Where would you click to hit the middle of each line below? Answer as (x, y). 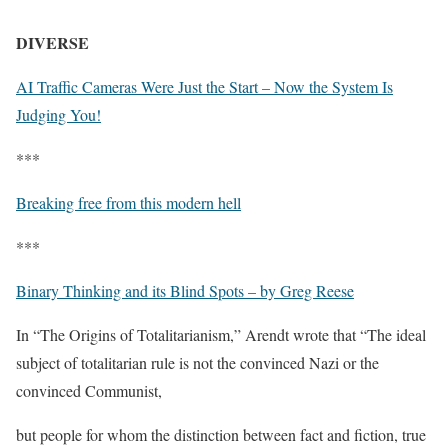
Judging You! (58, 114)
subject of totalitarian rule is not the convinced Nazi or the (197, 362)
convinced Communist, (89, 390)
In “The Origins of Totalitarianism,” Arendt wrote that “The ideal (221, 334)
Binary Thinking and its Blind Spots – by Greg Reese (185, 290)
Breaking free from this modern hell (128, 202)
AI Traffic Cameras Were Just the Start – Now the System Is (204, 86)
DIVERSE (52, 42)
